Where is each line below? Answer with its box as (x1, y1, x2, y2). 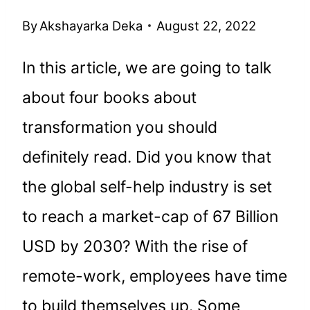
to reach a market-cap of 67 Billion (22, 206, 278, 226)
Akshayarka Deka (39, 17, 143, 33)
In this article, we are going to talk (22, 57, 272, 77)
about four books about (22, 87, 197, 107)
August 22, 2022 (156, 17, 257, 33)
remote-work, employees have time (22, 266, 287, 286)
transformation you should (22, 117, 217, 137)
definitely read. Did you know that (22, 147, 271, 167)
